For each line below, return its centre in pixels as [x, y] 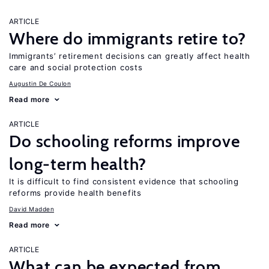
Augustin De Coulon [40, 83]
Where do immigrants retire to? [128, 38]
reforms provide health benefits [75, 193]
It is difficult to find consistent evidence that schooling [124, 181]
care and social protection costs [76, 67]
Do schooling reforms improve [125, 141]
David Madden [32, 209]
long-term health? [78, 164]
